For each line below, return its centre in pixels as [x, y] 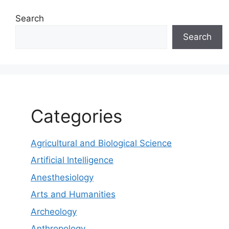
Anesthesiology [62, 177]
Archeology [54, 211]
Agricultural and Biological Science [101, 143]
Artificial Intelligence [72, 160]
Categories [76, 116]
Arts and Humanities [73, 194]
